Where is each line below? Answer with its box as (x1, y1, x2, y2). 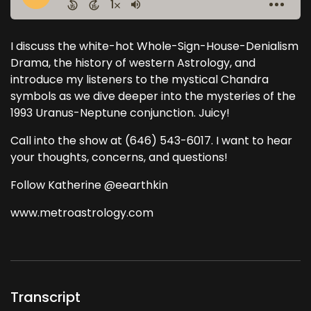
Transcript (10, 287, 81, 307)
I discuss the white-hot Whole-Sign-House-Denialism (10, 38, 299, 54)
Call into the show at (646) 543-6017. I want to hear (10, 133, 292, 149)
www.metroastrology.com (10, 205, 153, 221)
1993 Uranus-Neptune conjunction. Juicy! (10, 105, 230, 121)
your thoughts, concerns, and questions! (10, 149, 228, 165)
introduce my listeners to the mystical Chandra (10, 72, 269, 87)
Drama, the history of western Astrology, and (10, 55, 255, 71)
